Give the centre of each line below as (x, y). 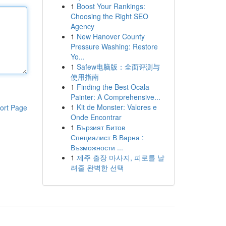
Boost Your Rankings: (111, 6)
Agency (82, 26)
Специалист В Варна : (107, 137)
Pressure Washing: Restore (114, 46)
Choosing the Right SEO (109, 16)
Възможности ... (97, 147)
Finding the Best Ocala (113, 87)
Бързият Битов (101, 127)
